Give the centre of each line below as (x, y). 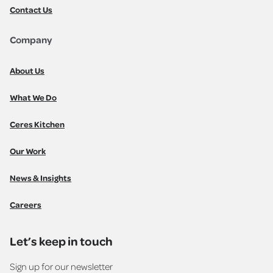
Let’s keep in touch (61, 241)
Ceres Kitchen (37, 124)
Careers (26, 204)
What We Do (33, 97)
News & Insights (41, 177)
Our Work (28, 151)
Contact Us (31, 9)
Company (31, 40)
